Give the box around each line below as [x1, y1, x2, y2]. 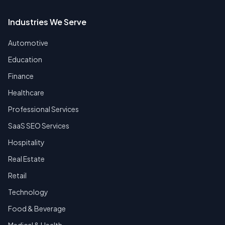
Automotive [8, 38, 48, 48]
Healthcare [8, 88, 44, 97]
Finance [8, 71, 34, 81]
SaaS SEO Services [8, 121, 69, 131]
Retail [8, 171, 27, 180]
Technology [8, 187, 48, 197]
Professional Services [8, 104, 79, 114]
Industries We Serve [8, 17, 86, 28]
